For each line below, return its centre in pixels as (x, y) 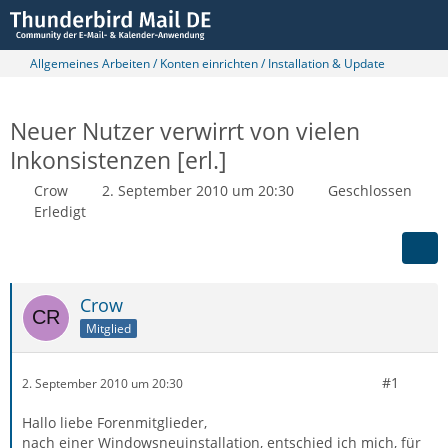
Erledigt (60, 211)
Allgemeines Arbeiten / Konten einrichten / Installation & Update (207, 63)
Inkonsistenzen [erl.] (118, 160)
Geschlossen (370, 190)
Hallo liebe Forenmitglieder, (114, 422)
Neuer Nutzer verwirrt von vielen (185, 131)
